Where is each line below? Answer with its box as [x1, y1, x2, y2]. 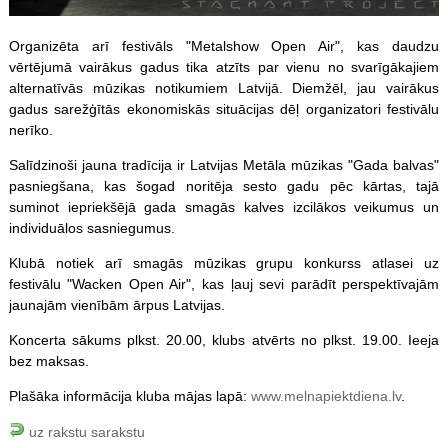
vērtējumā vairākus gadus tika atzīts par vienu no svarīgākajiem [8, 58, 440, 75]
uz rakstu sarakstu [24, 423, 145, 440]
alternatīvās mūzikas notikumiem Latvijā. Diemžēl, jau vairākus [8, 79, 440, 96]
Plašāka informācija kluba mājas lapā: [8, 387, 251, 404]
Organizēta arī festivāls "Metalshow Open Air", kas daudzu [8, 37, 440, 54]
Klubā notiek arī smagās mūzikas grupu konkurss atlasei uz [8, 254, 440, 271]
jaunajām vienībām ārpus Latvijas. [8, 296, 225, 313]
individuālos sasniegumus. [8, 219, 175, 236]
